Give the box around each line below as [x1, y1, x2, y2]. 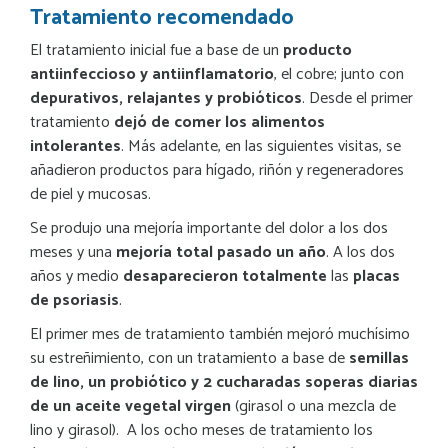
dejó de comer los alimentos [114, 108, 325, 136]
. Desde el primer [302, 84, 413, 112]
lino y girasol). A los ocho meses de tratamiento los [30, 416, 373, 444]
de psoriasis [30, 286, 119, 314]
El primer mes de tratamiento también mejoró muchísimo [30, 320, 410, 348]
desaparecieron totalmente [119, 262, 327, 290]
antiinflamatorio [152, 60, 274, 88]
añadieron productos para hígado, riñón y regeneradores [30, 156, 404, 184]
